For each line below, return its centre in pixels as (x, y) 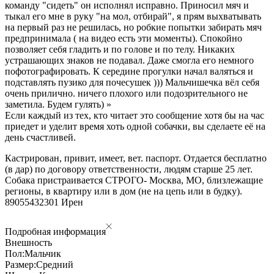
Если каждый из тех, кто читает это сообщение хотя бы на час (135, 115)
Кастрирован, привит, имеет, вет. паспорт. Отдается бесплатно (136, 158)
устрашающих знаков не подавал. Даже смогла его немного (129, 60)
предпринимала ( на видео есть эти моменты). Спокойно (124, 38)
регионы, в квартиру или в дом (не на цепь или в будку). (124, 191)
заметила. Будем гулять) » (58, 104)
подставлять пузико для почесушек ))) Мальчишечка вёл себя (132, 82)
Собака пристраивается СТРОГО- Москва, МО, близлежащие (134, 180)
